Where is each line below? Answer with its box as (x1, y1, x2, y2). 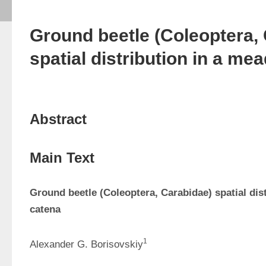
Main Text (30, 150, 94, 166)
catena (30, 204, 61, 215)
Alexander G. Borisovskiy (30, 238, 143, 250)
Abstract (30, 111, 87, 127)
